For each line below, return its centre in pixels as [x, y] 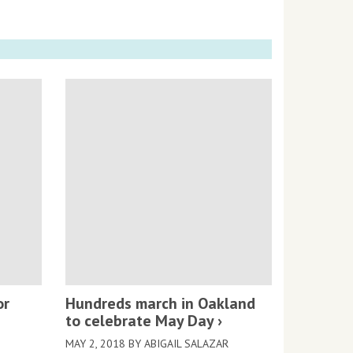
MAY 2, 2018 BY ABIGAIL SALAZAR [147, 344]
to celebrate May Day [139, 321]
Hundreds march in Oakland [160, 303]
